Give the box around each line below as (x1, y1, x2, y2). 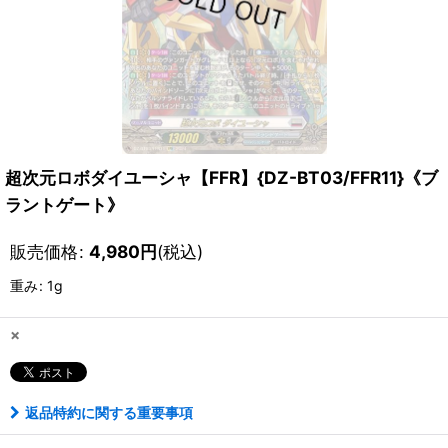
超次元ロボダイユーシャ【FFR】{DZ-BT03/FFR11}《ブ (5, 167, 438, 188)
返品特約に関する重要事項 (25, 404, 193, 421)
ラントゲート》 (5, 194, 124, 215)
